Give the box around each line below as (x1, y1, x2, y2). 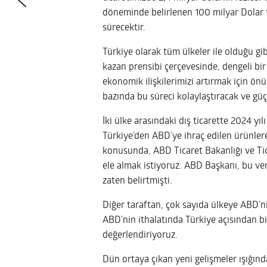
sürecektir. (103, 23, 145, 33)
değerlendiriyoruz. (103, 230, 178, 240)
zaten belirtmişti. (103, 176, 172, 186)
